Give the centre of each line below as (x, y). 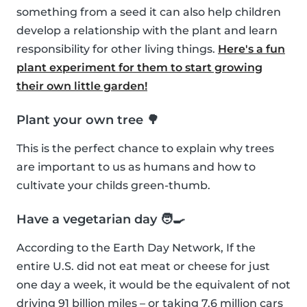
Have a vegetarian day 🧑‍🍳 (101, 220)
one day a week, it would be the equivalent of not (153, 285)
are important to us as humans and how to (136, 167)
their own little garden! (82, 86)
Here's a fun (251, 49)
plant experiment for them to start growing (139, 68)
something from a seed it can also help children (149, 12)
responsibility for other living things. (117, 49)
